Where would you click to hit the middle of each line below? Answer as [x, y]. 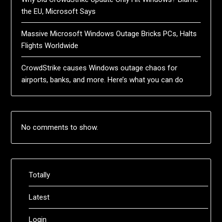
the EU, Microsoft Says [59, 11]
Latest [39, 197]
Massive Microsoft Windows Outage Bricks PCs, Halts [109, 33]
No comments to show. [60, 127]
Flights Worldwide [50, 45]
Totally [40, 175]
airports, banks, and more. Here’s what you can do [103, 80]
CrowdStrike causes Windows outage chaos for [100, 68]
